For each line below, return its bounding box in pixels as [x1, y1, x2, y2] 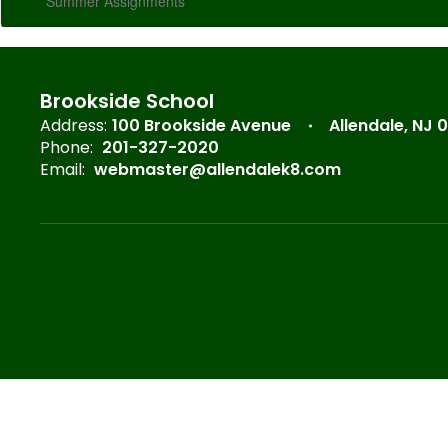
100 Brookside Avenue [112, 114, 291, 137]
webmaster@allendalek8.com [94, 158, 341, 181]
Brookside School [40, 87, 214, 115]
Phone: [40, 136, 93, 159]
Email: [40, 158, 85, 181]
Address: [40, 114, 107, 137]
